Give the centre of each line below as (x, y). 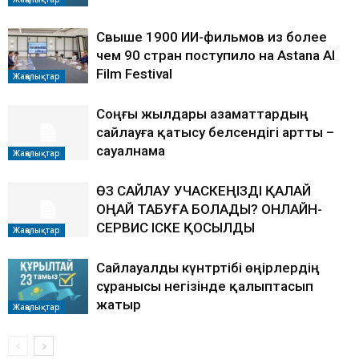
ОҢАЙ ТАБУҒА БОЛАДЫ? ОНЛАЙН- (209, 210)
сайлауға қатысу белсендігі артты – (215, 133)
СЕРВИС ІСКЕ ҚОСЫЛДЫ (175, 228)
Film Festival (134, 74)
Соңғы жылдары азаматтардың (202, 114)
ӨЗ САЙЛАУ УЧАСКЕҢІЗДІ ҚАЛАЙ (204, 191)
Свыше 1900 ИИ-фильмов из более (212, 37)
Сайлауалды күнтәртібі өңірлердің (208, 268)
